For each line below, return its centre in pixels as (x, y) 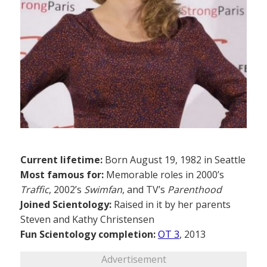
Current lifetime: (61, 160)
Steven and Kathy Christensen (87, 220)
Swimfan (103, 190)
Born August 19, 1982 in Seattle (174, 160)
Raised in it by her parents (171, 205)
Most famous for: (62, 175)
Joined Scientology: (66, 205)
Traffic (35, 190)
